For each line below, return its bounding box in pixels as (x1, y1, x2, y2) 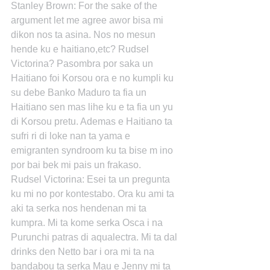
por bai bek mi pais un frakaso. (11, 160, 141, 170)
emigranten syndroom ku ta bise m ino (11, 145, 175, 155)
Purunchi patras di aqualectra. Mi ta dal (11, 232, 180, 242)
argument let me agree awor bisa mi (11, 15, 166, 25)
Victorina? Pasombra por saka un (11, 58, 155, 69)
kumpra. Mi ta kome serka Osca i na (11, 218, 165, 228)
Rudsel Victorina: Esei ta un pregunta (11, 174, 172, 184)
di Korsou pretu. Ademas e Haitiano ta (11, 116, 175, 127)
